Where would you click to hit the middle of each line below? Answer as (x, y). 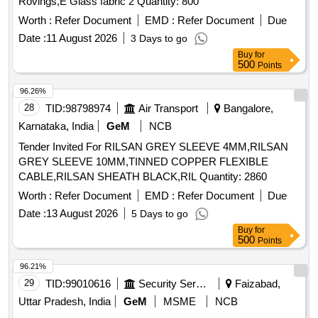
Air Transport (168, 109)
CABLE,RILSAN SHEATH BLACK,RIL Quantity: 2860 (233, 177)
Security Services (201, 284)
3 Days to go (159, 39)
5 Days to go (160, 214)
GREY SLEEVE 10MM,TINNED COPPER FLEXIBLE (143, 162)
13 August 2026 (82, 214)
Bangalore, (247, 109)
